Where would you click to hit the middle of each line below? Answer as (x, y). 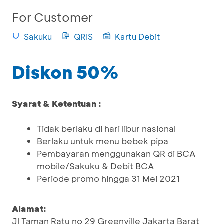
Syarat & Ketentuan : (57, 103)
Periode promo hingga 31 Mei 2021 (108, 178)
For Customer (52, 17)
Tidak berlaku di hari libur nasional (106, 128)
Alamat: (29, 208)
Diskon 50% (65, 72)
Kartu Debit (138, 37)
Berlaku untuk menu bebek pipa (103, 141)
